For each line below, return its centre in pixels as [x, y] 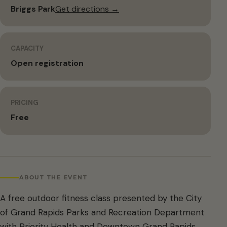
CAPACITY [27, 48]
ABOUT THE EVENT [53, 177]
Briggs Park [33, 9]
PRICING [25, 103]
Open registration [47, 63]
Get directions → [87, 9]
